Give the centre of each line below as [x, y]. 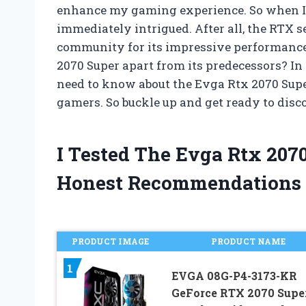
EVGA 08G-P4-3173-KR [234, 276]
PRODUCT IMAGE [110, 241]
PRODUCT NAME [249, 241]
